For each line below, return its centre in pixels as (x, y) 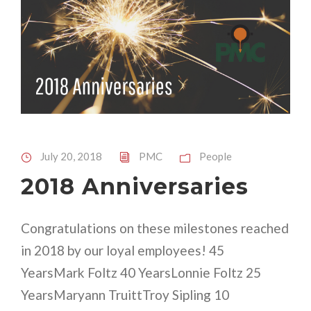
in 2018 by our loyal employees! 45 (123, 250)
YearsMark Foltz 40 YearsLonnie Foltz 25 (141, 272)
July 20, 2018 (71, 156)
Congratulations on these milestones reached (155, 228)
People (216, 156)
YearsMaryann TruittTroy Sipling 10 (125, 294)
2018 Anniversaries (135, 186)
